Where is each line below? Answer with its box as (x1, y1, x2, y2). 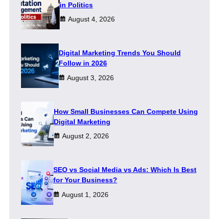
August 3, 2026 (66, 73, 114, 82)
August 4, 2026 (68, 15, 115, 23)
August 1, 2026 (61, 190, 109, 198)
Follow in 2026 (58, 59, 107, 67)
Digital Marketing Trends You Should (58, 49, 181, 57)
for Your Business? (53, 176, 117, 184)
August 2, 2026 (62, 132, 109, 140)
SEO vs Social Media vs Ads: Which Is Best (53, 166, 197, 174)
